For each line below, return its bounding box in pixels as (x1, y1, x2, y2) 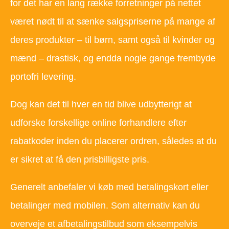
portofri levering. (10, 72, 76, 82)
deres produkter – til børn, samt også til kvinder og (10, 35, 215, 45)
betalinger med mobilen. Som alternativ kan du (10, 200, 200, 211)
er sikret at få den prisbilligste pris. (10, 154, 149, 165)
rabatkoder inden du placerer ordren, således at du (10, 136, 217, 147)
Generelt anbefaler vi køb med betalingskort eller (10, 182, 209, 193)
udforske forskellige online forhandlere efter (10, 118, 187, 128)
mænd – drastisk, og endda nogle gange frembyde (10, 53, 216, 64)
